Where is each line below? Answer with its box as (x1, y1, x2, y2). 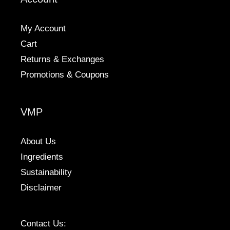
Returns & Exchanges (21, 54, 104, 65)
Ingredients (21, 152, 63, 162)
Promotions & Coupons (21, 70, 109, 80)
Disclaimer (21, 183, 62, 193)
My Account (21, 24, 66, 34)
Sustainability (21, 167, 72, 178)
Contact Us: (21, 219, 66, 229)
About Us (21, 137, 56, 147)
